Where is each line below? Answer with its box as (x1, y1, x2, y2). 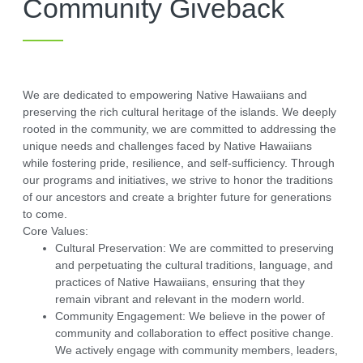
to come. (23, 207, 67, 221)
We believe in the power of (186, 310, 325, 323)
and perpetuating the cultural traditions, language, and (55, 258, 333, 272)
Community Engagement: (55, 310, 186, 323)
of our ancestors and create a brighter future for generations (23, 190, 331, 204)
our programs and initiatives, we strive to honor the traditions (23, 173, 333, 187)
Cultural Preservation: (55, 241, 166, 255)
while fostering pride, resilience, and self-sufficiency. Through (23, 156, 335, 170)
